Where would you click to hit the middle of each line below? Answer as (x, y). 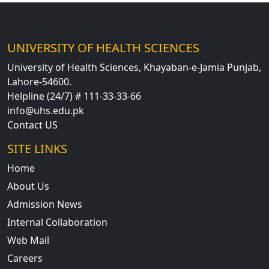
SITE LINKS (37, 149)
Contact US (32, 125)
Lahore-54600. (39, 82)
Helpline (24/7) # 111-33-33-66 (74, 96)
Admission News (45, 204)
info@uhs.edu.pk (46, 111)
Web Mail (28, 240)
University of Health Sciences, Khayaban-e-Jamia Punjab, (134, 68)
